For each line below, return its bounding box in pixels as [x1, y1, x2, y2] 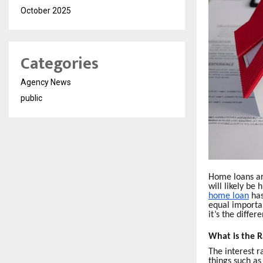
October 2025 [21, 6, 71, 16]
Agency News [21, 77, 71, 87]
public [21, 93, 42, 103]
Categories [21, 50, 99, 78]
